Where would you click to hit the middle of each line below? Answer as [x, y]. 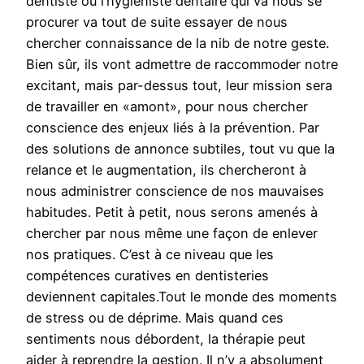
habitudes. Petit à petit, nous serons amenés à [172, 212]
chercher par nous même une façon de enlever [172, 234]
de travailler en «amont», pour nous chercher [167, 107]
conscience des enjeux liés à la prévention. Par [173, 128]
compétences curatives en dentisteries [147, 276]
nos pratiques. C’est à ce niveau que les [150, 255]
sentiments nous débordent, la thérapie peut [166, 339]
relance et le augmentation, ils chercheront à [166, 170]
